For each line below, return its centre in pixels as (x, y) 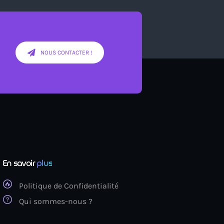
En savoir (19, 163)
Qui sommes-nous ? (55, 201)
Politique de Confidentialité (68, 186)
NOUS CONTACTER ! (66, 53)
